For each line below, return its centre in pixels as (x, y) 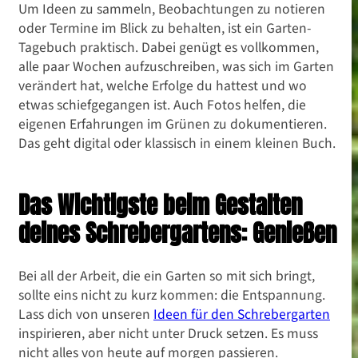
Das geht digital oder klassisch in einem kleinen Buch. (177, 143)
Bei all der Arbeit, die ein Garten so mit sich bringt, (167, 276)
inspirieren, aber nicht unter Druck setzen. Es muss (168, 334)
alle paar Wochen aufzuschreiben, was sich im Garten (176, 67)
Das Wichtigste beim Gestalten (160, 205)
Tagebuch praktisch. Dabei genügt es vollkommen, (169, 48)
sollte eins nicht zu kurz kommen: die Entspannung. (172, 295)
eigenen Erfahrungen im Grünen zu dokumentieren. (173, 124)
